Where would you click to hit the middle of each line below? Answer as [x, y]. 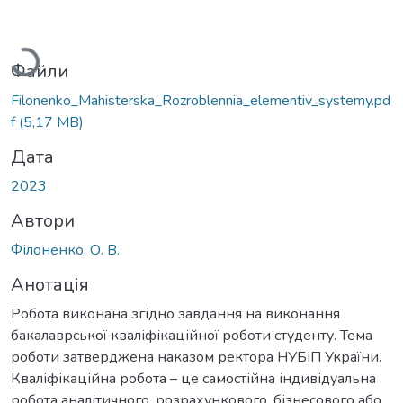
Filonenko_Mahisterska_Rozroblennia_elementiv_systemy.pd [201, 100]
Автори [43, 220]
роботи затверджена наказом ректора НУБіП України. [196, 357]
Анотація [50, 284]
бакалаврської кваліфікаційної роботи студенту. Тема [192, 335]
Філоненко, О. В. [65, 250]
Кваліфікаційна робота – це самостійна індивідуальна [193, 378]
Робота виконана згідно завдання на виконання [175, 313]
